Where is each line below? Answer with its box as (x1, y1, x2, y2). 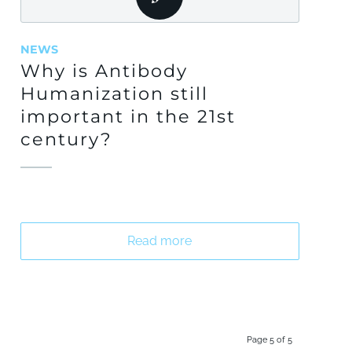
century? (20, 128, 113, 150)
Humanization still (20, 82, 209, 104)
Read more (127, 233, 192, 248)
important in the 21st (20, 105, 236, 127)
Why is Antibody (20, 60, 189, 82)
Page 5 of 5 (247, 335, 292, 345)
